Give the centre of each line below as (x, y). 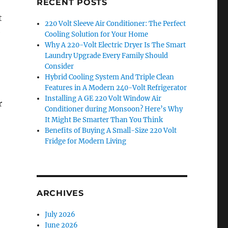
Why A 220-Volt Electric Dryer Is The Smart (116, 45)
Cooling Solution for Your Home (97, 34)
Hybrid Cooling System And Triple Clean (110, 77)
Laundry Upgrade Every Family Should (107, 56)
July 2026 (60, 215)
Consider (60, 66)
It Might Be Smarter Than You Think (104, 120)
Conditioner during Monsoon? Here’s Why (114, 109)
